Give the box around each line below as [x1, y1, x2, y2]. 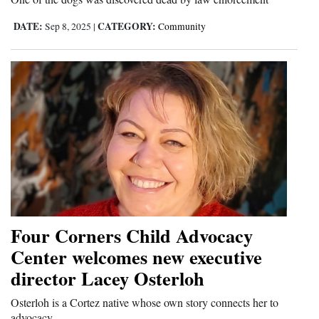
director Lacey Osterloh [11, 263, 204, 292]
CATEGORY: [98, 19, 156, 33]
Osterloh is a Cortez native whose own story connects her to [11, 294, 278, 310]
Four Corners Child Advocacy [11, 221, 253, 249]
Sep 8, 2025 [43, 19, 93, 33]
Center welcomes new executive [11, 242, 262, 271]
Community [158, 19, 206, 33]
